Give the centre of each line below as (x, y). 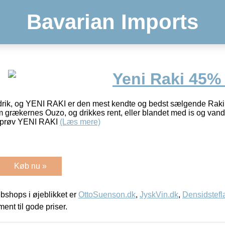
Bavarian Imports (113, 22)
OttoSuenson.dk (107, 194)
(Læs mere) (80, 122)
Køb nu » (30, 166)
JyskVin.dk (159, 194)
